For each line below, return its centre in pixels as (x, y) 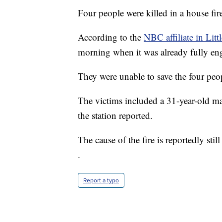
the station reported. (115, 115)
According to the (111, 37)
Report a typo (101, 181)
